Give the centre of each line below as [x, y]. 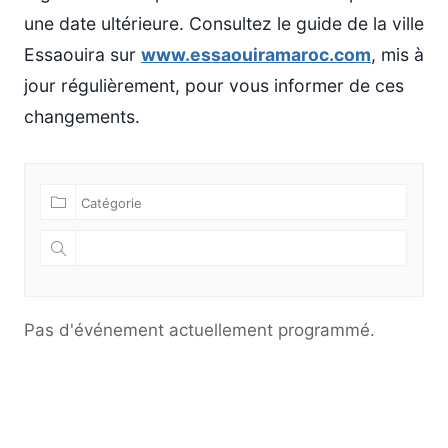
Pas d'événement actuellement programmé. [199, 330]
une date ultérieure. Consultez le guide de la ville [224, 23]
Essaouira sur [82, 54]
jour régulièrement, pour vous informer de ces [214, 85]
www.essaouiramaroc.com [256, 54]
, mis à [397, 54]
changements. [82, 116]
